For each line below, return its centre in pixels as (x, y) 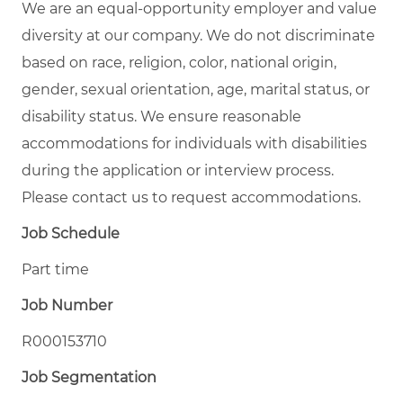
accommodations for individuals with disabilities (194, 143)
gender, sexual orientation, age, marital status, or (196, 89)
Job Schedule (71, 233)
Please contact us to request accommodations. (191, 197)
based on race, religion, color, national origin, (179, 62)
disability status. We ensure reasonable (161, 116)
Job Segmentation (89, 377)
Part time (55, 269)
